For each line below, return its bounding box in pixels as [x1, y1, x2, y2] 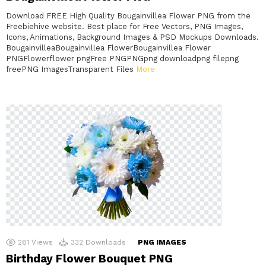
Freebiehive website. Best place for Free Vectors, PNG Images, [6, 22, 243, 31]
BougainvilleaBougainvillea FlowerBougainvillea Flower [6, 43, 211, 53]
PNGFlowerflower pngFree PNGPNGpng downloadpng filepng [6, 54, 239, 64]
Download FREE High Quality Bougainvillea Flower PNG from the [6, 11, 251, 21]
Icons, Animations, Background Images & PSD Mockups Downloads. [6, 33, 259, 42]
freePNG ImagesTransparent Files [6, 65, 136, 74]
